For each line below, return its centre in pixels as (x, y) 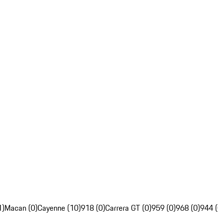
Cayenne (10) (59, 208)
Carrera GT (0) (128, 208)
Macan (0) (21, 208)
